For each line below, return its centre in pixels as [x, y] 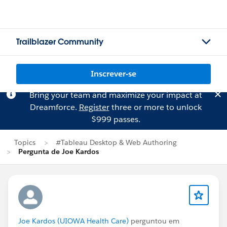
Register [94, 107]
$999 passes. [116, 119]
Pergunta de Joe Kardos [59, 152]
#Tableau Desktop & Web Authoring [116, 142]
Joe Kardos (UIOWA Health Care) [73, 221]
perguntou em [154, 221]
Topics [25, 142]
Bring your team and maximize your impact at [116, 95]
